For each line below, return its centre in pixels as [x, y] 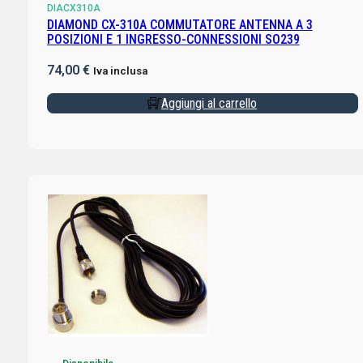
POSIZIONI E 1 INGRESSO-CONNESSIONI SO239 [173, 40]
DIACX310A [73, 9]
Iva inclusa [120, 71]
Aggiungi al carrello [209, 104]
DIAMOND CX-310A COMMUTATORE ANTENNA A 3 [179, 25]
